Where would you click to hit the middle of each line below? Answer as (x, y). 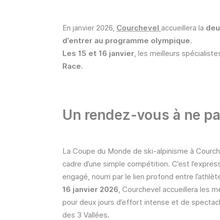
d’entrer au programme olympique (126, 41)
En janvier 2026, (89, 28)
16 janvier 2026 (90, 189)
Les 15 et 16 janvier (98, 53)
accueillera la (183, 28)
